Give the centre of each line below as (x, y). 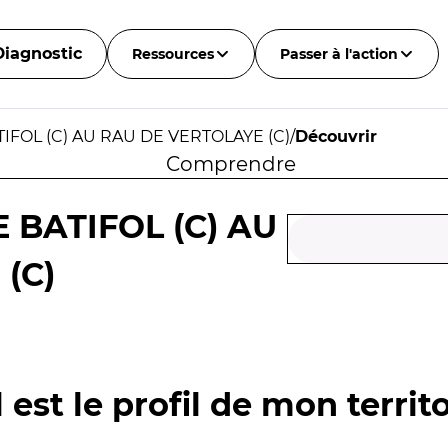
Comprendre (230, 164)
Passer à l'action (338, 54)
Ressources (172, 54)
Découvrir (336, 136)
